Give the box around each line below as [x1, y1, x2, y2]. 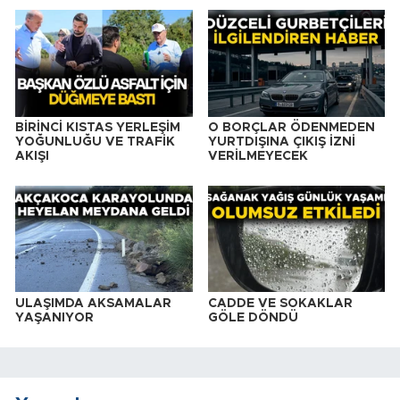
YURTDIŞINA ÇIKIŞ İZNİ [207, 135, 355, 148]
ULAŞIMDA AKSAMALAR [15, 296, 171, 310]
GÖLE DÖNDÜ [207, 311, 298, 324]
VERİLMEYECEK [207, 149, 308, 162]
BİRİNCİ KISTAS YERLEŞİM [15, 121, 180, 134]
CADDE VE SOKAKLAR [207, 296, 353, 310]
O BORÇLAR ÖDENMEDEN [207, 121, 375, 134]
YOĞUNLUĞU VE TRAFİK [15, 135, 175, 148]
